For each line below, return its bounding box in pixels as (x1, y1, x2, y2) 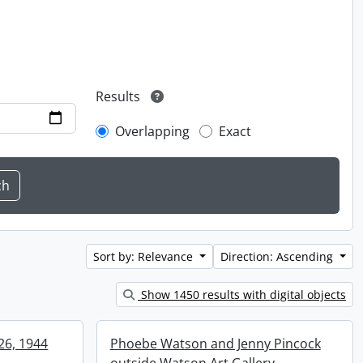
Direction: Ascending (220, 249, 337, 265)
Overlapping (115, 122, 190, 141)
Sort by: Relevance (93, 249, 197, 265)
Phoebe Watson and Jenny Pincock (109, 335, 321, 353)
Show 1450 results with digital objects (138, 287, 346, 303)
